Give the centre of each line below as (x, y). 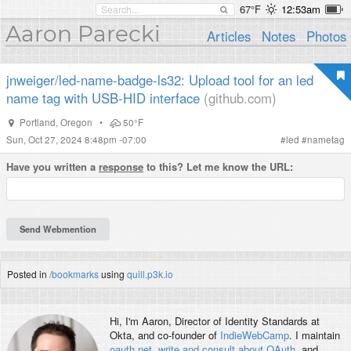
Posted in (28, 273)
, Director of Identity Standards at (244, 321)
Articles (229, 36)
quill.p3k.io (150, 273)
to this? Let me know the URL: (218, 166)
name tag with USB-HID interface (103, 98)
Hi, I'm (125, 321)
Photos (326, 36)
